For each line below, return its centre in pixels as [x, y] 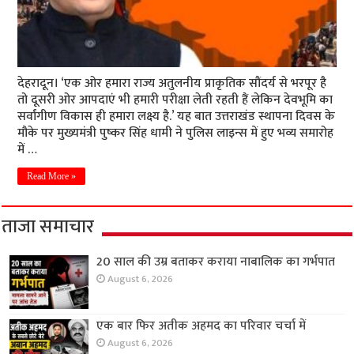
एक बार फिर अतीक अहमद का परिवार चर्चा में [201, 326]
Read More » [52, 176]
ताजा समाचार [48, 227]
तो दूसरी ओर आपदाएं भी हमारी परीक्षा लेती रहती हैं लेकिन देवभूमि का [175, 100]
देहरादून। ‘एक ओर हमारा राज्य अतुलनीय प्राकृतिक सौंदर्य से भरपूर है [172, 83]
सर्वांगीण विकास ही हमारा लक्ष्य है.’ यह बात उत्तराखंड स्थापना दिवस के [177, 117]
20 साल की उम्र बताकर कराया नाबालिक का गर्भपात [216, 262]
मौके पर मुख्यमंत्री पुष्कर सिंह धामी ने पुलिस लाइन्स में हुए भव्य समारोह [176, 133]
